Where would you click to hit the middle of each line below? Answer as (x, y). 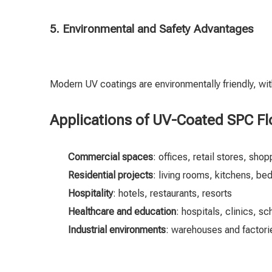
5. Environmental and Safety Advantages (151, 29)
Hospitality (90, 193)
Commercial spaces (110, 157)
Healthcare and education (122, 212)
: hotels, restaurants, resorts (172, 193)
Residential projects (110, 175)
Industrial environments (117, 230)
